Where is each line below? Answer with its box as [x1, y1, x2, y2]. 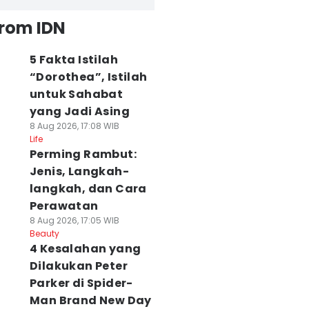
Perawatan [29, 198, 99, 214]
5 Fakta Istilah [29, 52, 118, 68]
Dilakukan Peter [29, 258, 128, 274]
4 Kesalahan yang [29, 241, 141, 257]
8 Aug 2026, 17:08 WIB [29, 120, 119, 132]
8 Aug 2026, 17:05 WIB [29, 215, 119, 226]
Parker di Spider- [29, 275, 133, 291]
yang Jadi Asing [29, 103, 130, 119]
